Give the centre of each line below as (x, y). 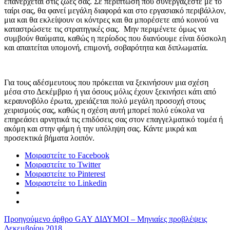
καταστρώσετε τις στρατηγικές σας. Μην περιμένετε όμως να (105, 29)
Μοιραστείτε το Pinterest (65, 174)
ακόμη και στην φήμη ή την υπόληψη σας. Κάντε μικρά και (100, 128)
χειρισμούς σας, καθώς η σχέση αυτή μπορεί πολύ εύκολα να (104, 110)
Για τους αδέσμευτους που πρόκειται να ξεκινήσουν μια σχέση (106, 82)
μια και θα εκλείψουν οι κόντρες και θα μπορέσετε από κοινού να (111, 20)
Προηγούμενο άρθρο (39, 219)
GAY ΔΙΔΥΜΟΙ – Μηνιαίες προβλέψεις (140, 219)
